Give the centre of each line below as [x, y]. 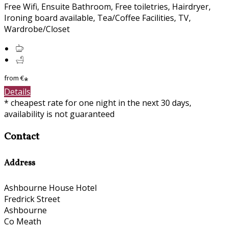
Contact [22, 137]
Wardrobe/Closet [37, 29]
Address [20, 163]
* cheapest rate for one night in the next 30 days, [98, 103]
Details [17, 92]
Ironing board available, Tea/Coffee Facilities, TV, [97, 18]
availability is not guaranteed [59, 114]
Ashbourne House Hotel [50, 188]
